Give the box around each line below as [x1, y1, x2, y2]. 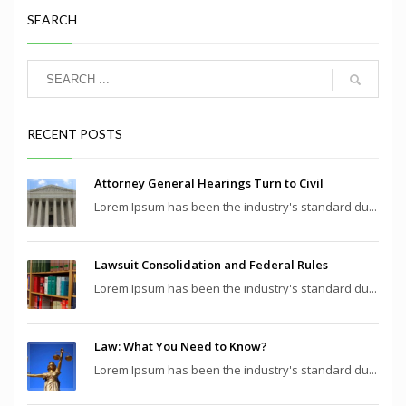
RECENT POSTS [27, 126, 122, 142]
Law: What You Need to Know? [94, 338, 267, 355]
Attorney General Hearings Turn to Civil [94, 175, 324, 192]
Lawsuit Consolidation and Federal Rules [94, 256, 328, 274]
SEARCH [27, 12, 77, 28]
